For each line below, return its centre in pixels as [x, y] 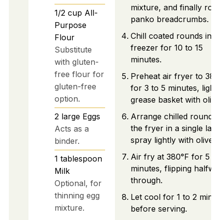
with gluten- [76, 62]
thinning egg [77, 195]
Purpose [70, 25]
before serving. [159, 209]
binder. [67, 141]
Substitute [73, 49]
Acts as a [71, 128]
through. [146, 180]
